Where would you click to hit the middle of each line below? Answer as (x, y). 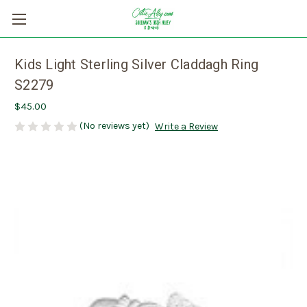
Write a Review (186, 127)
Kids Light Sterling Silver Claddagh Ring (136, 65)
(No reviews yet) (114, 126)
